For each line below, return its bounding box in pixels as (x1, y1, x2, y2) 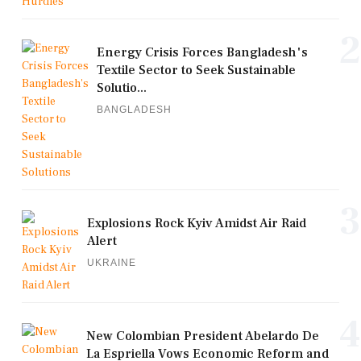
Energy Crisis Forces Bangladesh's (97, 44, 308, 60)
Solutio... (97, 79, 147, 96)
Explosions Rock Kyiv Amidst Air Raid (87, 214, 306, 231)
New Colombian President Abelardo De (86, 327, 319, 344)
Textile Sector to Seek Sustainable (97, 61, 296, 78)
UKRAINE (87, 256, 136, 268)
